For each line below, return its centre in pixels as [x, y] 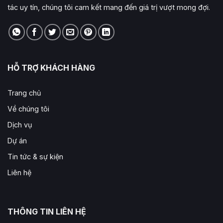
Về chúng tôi [28, 109]
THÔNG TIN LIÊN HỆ [47, 211]
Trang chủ [24, 93]
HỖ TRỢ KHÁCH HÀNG [51, 68]
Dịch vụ [20, 125]
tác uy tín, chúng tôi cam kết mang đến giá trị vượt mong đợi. [109, 7]
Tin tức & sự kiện [35, 157]
